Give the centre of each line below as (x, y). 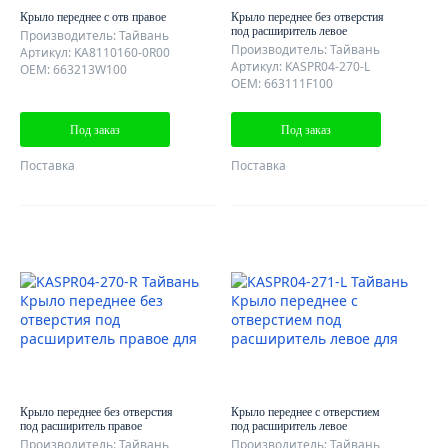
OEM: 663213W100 (73, 69)
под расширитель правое (81, 426)
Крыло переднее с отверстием (305, 412)
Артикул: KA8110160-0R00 (95, 52)
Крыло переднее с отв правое (93, 17)
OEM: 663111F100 (282, 83)
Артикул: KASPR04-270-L (300, 66)
